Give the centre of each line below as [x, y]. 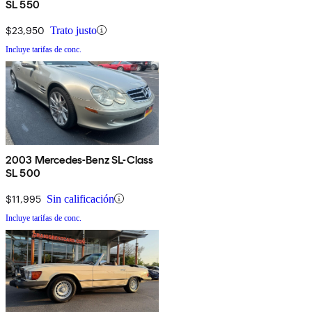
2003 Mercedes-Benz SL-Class [80, 159]
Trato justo [73, 30]
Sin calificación [80, 198]
